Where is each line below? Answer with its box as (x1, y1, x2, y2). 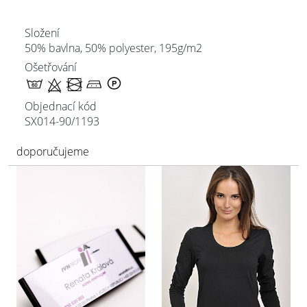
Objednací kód (25, 99, 97, 114)
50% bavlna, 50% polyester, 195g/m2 (25, 40, 202, 56)
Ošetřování (25, 60, 77, 75)
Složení (25, 25, 60, 40)
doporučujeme (16, 144, 89, 159)
